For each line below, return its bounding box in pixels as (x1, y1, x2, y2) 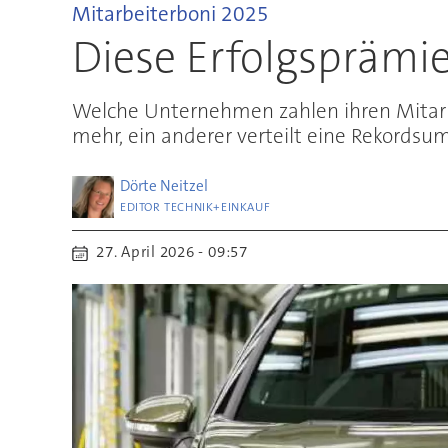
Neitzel (160, 176, 209, 197)
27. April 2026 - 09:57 (104, 242, 248, 263)
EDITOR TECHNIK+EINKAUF (120, 199, 271, 216)
